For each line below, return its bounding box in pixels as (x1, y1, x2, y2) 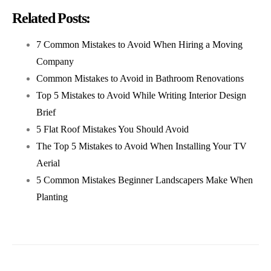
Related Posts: (12, 10, 91, 27)
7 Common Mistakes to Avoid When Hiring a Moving (36, 39, 243, 50)
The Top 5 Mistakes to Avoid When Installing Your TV (36, 141, 247, 152)
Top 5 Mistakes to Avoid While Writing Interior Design (36, 90, 246, 101)
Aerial (36, 158, 60, 169)
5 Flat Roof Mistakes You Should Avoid (36, 124, 189, 135)
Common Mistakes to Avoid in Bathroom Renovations (36, 73, 244, 84)
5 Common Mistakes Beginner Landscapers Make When (36, 175, 253, 186)
